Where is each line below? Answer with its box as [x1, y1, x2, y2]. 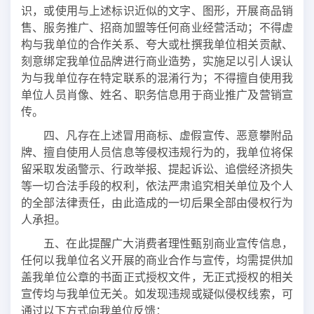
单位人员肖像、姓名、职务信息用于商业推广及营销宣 [21, 88, 293, 101]
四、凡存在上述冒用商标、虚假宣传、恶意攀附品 [43, 129, 293, 142]
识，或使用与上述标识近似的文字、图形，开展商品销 [21, 4, 293, 17]
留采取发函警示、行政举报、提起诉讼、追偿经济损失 [21, 163, 293, 175]
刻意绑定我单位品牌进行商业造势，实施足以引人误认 [21, 55, 293, 67]
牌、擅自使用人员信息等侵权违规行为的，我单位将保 [21, 146, 293, 158]
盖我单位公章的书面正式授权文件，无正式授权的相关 [21, 271, 293, 283]
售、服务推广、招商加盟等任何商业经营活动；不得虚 [21, 21, 293, 34]
